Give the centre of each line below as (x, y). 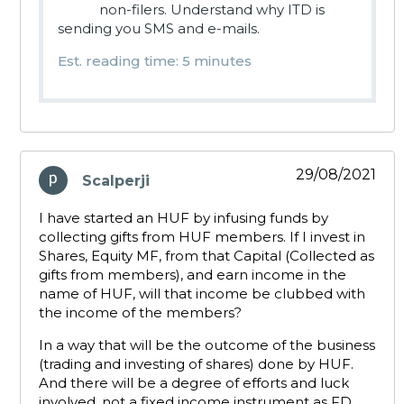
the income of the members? (140, 313)
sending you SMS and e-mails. (159, 29)
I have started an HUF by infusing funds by (184, 218)
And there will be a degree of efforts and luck (194, 383)
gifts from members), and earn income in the (193, 275)
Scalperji (116, 180)
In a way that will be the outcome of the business (207, 345)
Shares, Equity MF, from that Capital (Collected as (207, 256)
